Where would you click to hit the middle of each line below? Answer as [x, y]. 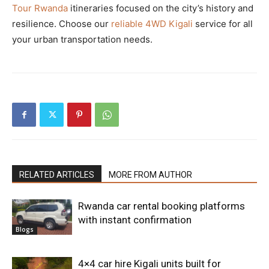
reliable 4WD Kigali [152, 23]
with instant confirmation [135, 219]
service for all [223, 23]
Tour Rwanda [40, 8]
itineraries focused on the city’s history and [161, 8]
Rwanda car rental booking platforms [162, 206]
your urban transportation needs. [82, 39]
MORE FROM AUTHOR [150, 174]
